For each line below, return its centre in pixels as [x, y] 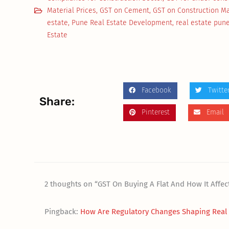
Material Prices [72, 10]
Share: [57, 101]
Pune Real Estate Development [122, 22]
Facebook [156, 90]
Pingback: [63, 211]
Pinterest [155, 112]
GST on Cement [125, 10]
